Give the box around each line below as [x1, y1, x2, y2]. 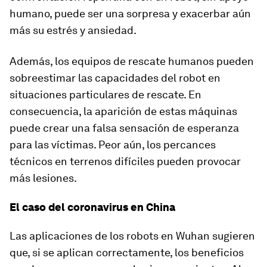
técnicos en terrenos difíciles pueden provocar [10, 154, 241, 167]
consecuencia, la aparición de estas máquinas [10, 104, 237, 117]
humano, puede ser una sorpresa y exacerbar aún [10, 7, 251, 20]
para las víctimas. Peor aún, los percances [10, 138, 216, 151]
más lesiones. [10, 171, 77, 184]
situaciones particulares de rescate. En [10, 88, 201, 101]
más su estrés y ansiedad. [10, 23, 136, 36]
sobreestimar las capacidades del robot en [10, 71, 221, 84]
